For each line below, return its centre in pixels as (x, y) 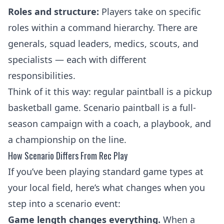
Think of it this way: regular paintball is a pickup (110, 91)
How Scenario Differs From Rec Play (68, 155)
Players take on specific (150, 11)
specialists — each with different (77, 59)
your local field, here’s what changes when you (106, 187)
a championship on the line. (67, 139)
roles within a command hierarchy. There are (103, 27)
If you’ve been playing (55, 171)
